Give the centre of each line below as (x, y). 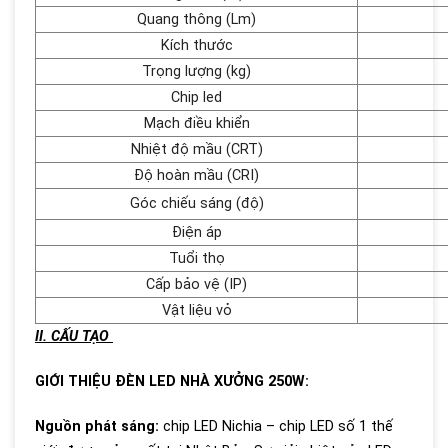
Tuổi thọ (196, 258)
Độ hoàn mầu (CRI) (196, 175)
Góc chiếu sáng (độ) (196, 203)
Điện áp (196, 232)
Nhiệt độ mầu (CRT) (196, 149)
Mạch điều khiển (196, 123)
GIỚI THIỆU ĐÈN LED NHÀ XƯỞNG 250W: (172, 381)
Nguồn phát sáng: (97, 426)
